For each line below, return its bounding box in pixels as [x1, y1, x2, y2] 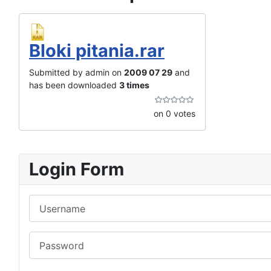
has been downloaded [29, 80, 119, 90]
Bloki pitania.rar [29, 40, 165, 61]
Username [28, 195, 74, 207]
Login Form [29, 158, 124, 180]
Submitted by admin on [29, 67, 124, 77]
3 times [119, 80, 149, 90]
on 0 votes [153, 108, 195, 119]
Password [28, 232, 73, 245]
